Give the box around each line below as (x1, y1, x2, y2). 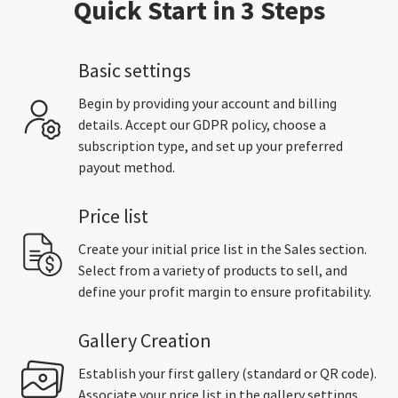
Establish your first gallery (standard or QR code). (78, 364, 377, 383)
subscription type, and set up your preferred (78, 137, 343, 155)
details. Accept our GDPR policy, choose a (78, 115, 326, 134)
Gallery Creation (78, 328, 211, 354)
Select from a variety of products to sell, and (78, 261, 347, 280)
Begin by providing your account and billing (78, 94, 337, 113)
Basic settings (78, 58, 191, 84)
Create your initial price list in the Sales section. (78, 240, 367, 259)
